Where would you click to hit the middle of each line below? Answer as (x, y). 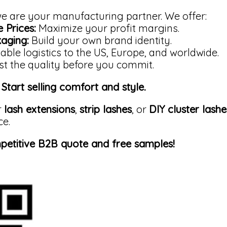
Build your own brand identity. (100, 41)
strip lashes (105, 109)
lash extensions (39, 109)
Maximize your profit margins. (107, 28)
